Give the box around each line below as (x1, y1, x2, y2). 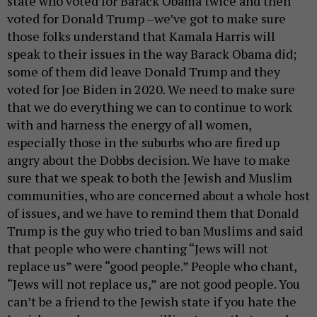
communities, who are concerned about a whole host (7, 187, 310, 204)
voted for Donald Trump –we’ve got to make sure (7, 10, 286, 28)
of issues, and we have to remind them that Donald (7, 204, 299, 222)
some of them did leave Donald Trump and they (7, 63, 280, 81)
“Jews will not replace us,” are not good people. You (7, 275, 300, 293)
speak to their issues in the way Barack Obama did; (7, 45, 296, 63)
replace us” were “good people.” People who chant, (7, 258, 296, 275)
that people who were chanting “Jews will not (7, 240, 268, 258)
